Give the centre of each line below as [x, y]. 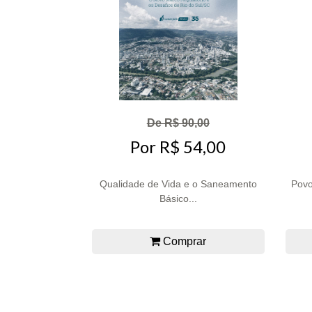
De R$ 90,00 [178, 123]
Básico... [178, 198]
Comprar [184, 241]
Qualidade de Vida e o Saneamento [178, 184]
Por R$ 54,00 [178, 146]
